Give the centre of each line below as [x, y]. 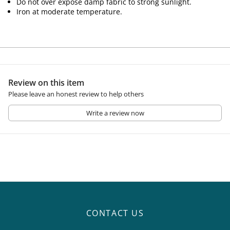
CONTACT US [115, 213]
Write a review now [115, 113]
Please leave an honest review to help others [76, 94]
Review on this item [46, 82]
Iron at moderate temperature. [69, 11]
